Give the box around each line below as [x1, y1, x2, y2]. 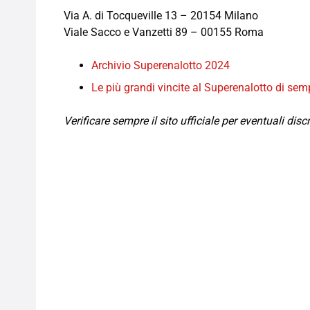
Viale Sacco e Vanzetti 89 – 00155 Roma [64, 26, 264, 39]
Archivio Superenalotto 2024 [91, 59, 230, 73]
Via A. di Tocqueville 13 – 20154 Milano [64, 9, 258, 23]
